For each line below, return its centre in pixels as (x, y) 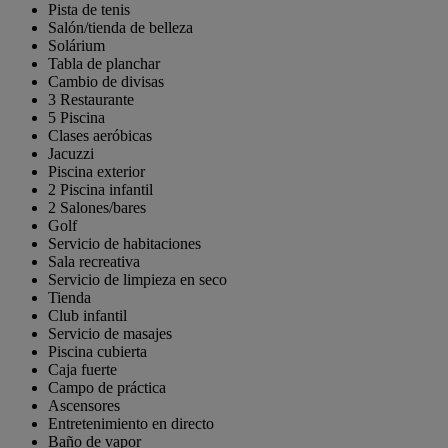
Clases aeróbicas (100, 135)
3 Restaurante (91, 99)
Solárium (76, 45)
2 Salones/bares (97, 207)
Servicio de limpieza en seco (137, 279)
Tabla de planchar (104, 63)
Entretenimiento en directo (131, 423)
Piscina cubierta (97, 351)
